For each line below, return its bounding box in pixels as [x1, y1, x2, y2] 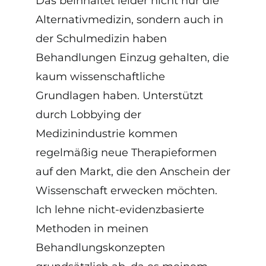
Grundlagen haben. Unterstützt [36, 88, 203, 102]
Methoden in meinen [36, 221, 148, 235]
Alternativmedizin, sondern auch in [36, 12, 223, 26]
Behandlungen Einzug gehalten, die [36, 50, 229, 64]
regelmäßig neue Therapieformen [36, 145, 217, 159]
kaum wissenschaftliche [36, 69, 165, 83]
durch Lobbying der [36, 107, 141, 121]
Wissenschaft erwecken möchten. [36, 183, 217, 197]
